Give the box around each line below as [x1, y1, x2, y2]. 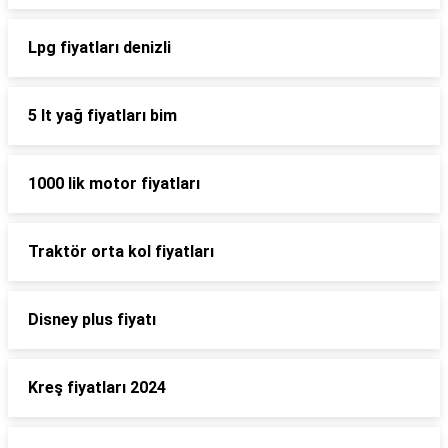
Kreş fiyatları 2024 [28, 378, 166, 397]
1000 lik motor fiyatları [28, 174, 200, 193]
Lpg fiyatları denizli [28, 38, 171, 57]
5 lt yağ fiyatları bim [28, 106, 177, 125]
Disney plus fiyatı [28, 310, 156, 329]
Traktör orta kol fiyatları [28, 242, 214, 261]
